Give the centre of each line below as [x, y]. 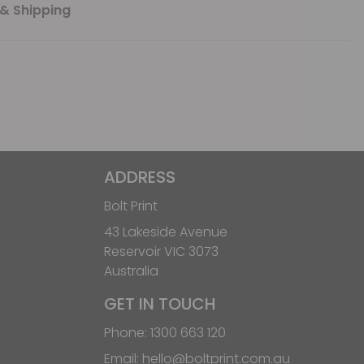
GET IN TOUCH [160, 303]
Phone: [127, 332]
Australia [131, 271]
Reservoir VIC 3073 [161, 251]
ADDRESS [140, 177]
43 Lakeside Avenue [166, 232]
